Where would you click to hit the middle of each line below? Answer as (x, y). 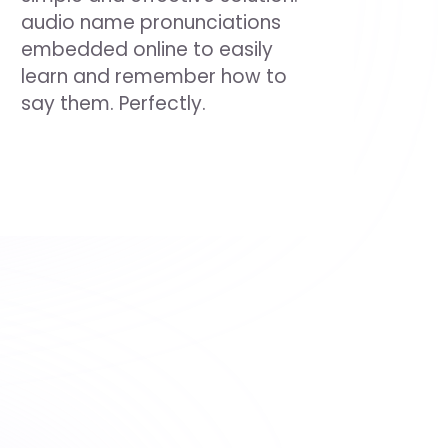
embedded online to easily (146, 49)
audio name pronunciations (150, 22)
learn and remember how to (153, 76)
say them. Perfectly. (113, 103)
